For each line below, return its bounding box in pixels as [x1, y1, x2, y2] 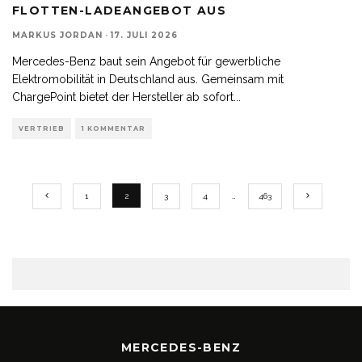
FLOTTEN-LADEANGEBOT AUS [12, 2, 227, 18]
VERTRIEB [19, 124, 65, 133]
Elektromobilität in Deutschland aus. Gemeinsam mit [12, 72, 284, 86]
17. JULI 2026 [111, 29, 178, 40]
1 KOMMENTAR [82, 124, 145, 133]
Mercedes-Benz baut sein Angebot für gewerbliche [12, 54, 280, 68]
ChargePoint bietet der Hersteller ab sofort [12, 90, 234, 103]
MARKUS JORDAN [12, 29, 103, 40]
